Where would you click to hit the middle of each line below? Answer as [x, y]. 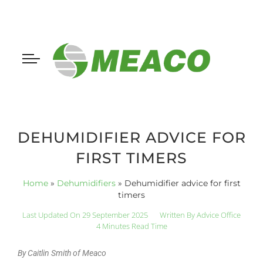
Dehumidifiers [86, 183]
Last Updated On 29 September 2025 [85, 215]
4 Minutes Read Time [131, 226]
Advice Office [218, 215]
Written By [177, 215]
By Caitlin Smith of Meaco [62, 253]
